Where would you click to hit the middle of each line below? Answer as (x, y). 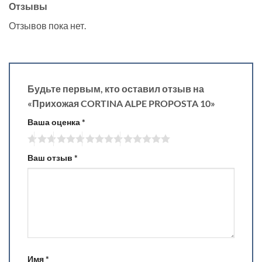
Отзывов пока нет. (47, 25)
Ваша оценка (55, 122)
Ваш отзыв (51, 158)
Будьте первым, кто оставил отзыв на (116, 88)
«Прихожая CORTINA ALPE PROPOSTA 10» (122, 103)
